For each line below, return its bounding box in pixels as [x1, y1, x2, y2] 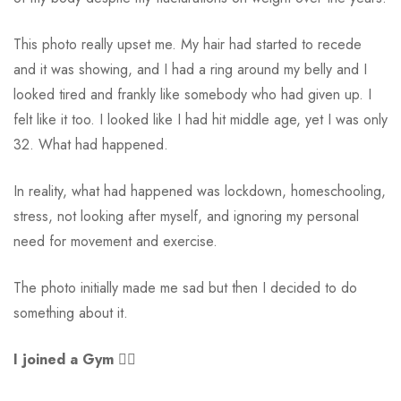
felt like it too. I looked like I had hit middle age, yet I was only [13, 109, 388, 131]
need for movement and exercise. [13, 231, 218, 252]
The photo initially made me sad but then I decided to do [13, 277, 357, 299]
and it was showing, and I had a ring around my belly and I [13, 59, 367, 81]
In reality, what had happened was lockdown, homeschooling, [13, 181, 386, 202]
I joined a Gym [13, 349, 114, 371]
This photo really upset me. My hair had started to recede [13, 34, 362, 55]
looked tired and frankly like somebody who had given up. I [13, 84, 371, 106]
